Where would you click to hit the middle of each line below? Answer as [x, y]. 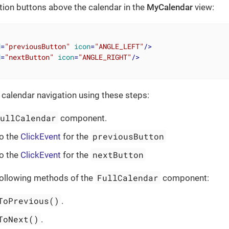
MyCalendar [170, 7]
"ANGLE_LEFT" [119, 46]
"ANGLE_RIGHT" [105, 57]
